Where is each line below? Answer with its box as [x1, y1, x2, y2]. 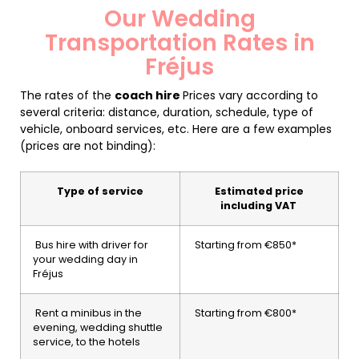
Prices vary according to [183, 87, 318, 103]
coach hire [115, 87, 183, 103]
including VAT [220, 198, 299, 212]
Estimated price [215, 184, 304, 198]
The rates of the [20, 87, 115, 103]
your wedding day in [33, 252, 138, 266]
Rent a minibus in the [33, 305, 142, 320]
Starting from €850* [192, 237, 296, 252]
